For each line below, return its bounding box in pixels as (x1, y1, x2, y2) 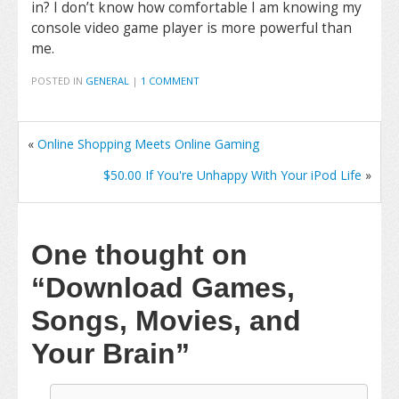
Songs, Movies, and (31, 305, 301, 337)
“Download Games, (31, 272, 295, 304)
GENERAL (85, 74, 129, 87)
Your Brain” (31, 338, 190, 370)
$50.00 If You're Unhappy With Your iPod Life (103, 167, 362, 183)
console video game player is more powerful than (31, 19, 352, 37)
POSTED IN (31, 74, 85, 87)
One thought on (31, 239, 248, 271)
